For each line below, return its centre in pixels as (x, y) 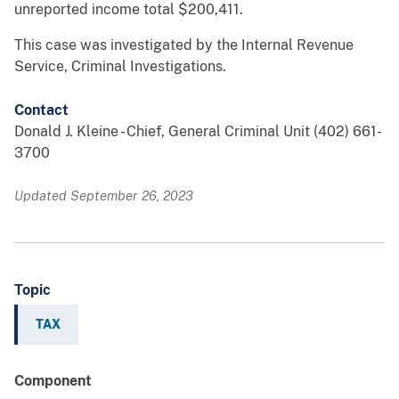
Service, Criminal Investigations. (120, 67)
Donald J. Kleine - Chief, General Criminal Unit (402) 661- (198, 132)
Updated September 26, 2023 (104, 196)
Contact (41, 110)
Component (53, 381)
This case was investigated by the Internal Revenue (184, 45)
